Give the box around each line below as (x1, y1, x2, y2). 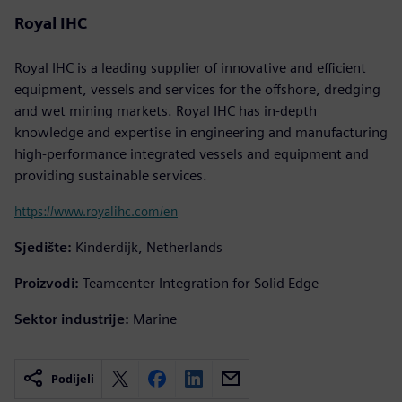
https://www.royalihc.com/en (14, 203, 178, 219)
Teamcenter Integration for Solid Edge (83, 274, 319, 292)
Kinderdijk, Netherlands (75, 238, 223, 256)
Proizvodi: (14, 274, 79, 292)
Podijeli (51, 371, 94, 386)
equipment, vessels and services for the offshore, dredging (14, 80, 380, 98)
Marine (133, 310, 177, 328)
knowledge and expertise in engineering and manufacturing (14, 123, 388, 141)
